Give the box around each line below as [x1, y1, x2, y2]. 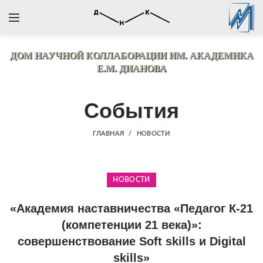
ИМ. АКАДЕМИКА [168, 50, 254, 60]
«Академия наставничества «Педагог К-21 [10, 202, 253, 215]
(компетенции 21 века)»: [61, 218, 202, 231]
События [84, 99, 179, 123]
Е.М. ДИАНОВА [96, 63, 167, 73]
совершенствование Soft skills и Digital [17, 235, 246, 248]
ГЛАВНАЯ [93, 130, 124, 137]
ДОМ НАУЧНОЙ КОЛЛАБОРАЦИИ [9, 50, 169, 60]
